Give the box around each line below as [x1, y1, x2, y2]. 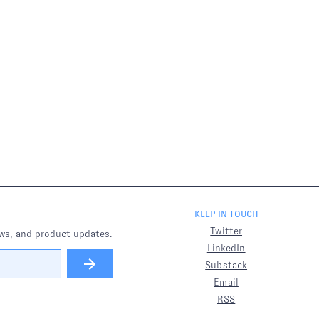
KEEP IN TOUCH [194, 209, 258, 219]
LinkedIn [206, 242, 246, 253]
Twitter [210, 225, 243, 236]
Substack [205, 259, 248, 271]
